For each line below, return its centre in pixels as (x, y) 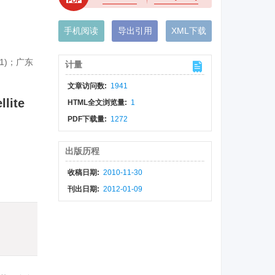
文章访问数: (88, 86)
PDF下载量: (88, 119)
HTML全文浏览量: (98, 103)
